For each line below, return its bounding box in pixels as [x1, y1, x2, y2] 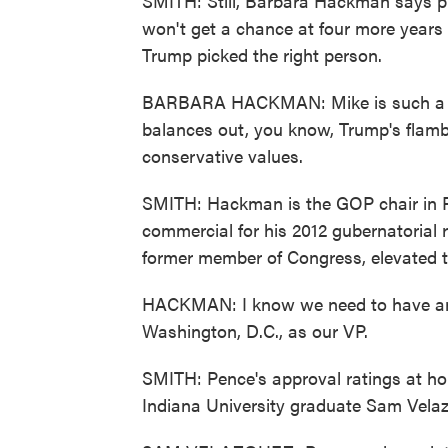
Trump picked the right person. [142, 42, 382, 67]
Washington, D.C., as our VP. [142, 318, 368, 343]
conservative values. [142, 143, 303, 168]
